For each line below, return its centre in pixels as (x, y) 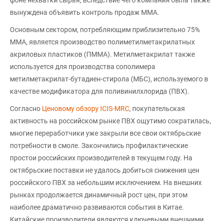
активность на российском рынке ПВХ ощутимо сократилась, (110, 121)
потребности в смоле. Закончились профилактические (99, 145)
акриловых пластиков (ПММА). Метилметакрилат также (102, 54)
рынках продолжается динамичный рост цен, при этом (99, 195)
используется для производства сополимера (83, 66)
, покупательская (157, 108)
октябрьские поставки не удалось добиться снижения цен (105, 170)
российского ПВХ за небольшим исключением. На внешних (106, 182)
